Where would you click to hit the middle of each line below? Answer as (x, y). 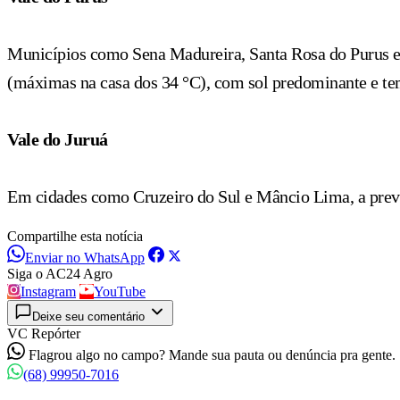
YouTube (120, 291)
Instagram (48, 291)
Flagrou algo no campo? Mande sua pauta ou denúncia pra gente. (212, 354)
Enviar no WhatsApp (85, 257)
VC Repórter (44, 333)
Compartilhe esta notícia (75, 236)
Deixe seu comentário (88, 316)
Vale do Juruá (58, 139)
